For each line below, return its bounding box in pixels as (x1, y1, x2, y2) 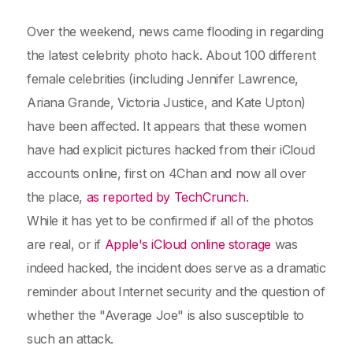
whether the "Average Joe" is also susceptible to (27, 307, 304, 323)
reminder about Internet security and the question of (27, 284, 325, 299)
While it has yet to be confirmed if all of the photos (27, 213, 314, 229)
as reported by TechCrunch (86, 189, 246, 205)
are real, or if (27, 236, 105, 252)
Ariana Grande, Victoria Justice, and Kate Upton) (27, 95, 306, 110)
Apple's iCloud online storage (104, 236, 272, 252)
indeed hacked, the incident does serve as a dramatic (27, 260, 326, 276)
